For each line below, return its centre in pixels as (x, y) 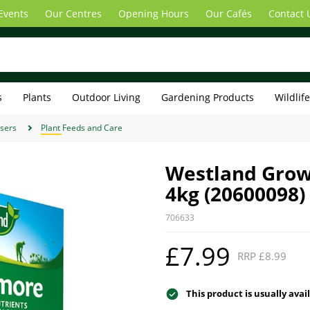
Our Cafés (229, 13)
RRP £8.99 (262, 256)
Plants (37, 97)
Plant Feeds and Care (82, 127)
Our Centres (73, 13)
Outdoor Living (106, 97)
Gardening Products (208, 97)
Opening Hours (154, 13)
